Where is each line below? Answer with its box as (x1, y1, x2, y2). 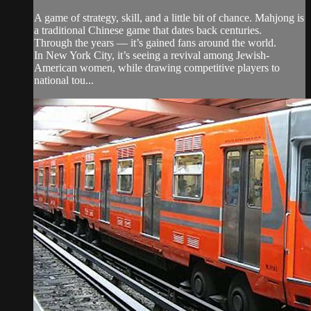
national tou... (34, 74, 94, 86)
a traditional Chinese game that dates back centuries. (34, 24, 262, 36)
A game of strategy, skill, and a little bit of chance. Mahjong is (34, 11, 304, 24)
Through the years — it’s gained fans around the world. (34, 36, 276, 49)
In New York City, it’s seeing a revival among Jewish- (34, 49, 269, 61)
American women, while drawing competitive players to (34, 61, 280, 74)
